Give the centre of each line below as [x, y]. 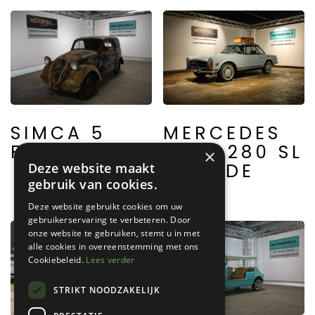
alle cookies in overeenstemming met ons [114, 246]
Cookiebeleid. [57, 260]
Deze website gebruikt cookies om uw [105, 206]
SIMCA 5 [58, 134]
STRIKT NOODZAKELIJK [107, 290]
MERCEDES [223, 134]
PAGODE [209, 172]
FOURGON [65, 153]
